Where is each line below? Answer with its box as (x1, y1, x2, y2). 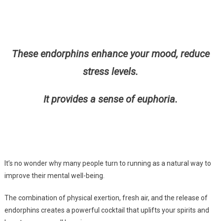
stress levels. (83, 66, 138, 78)
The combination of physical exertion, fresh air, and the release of (4, 194, 208, 202)
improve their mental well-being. (4, 172, 105, 180)
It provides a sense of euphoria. (43, 93, 178, 106)
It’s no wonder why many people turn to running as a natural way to (4, 159, 211, 168)
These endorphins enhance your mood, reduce (11, 48, 210, 60)
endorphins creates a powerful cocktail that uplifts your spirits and (4, 206, 209, 215)
